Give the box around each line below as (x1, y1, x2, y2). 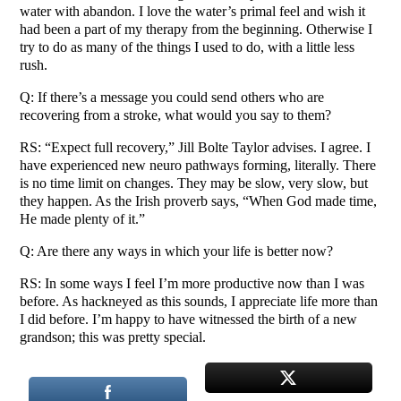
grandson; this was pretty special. (20, 328, 207, 345)
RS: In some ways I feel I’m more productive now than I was (20, 275, 365, 291)
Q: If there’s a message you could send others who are (20, 89, 325, 105)
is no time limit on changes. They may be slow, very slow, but (20, 175, 369, 191)
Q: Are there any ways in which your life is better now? (20, 243, 334, 259)
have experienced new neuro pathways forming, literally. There (20, 157, 377, 173)
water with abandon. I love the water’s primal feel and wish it (20, 3, 366, 19)
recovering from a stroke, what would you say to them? (20, 107, 332, 123)
